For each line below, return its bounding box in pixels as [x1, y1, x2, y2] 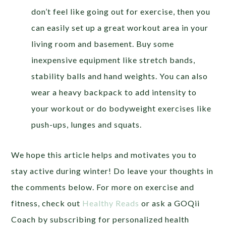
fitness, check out [11, 198, 83, 208]
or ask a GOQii [139, 198, 200, 208]
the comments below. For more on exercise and [11, 182, 195, 192]
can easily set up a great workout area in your [31, 22, 209, 32]
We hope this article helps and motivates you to [11, 149, 197, 159]
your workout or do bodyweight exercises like [31, 103, 212, 113]
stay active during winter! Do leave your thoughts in [11, 165, 214, 176]
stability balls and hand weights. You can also [31, 71, 208, 81]
